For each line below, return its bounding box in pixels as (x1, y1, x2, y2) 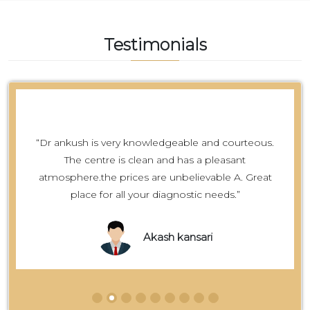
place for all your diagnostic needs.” (70, 188, 240, 201)
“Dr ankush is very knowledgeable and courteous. (36, 136, 274, 149)
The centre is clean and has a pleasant (64, 153, 246, 166)
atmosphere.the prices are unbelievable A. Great (38, 170, 272, 183)
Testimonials (103, 34, 207, 55)
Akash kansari (143, 230, 212, 244)
